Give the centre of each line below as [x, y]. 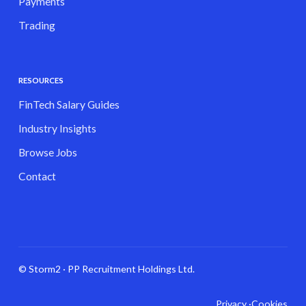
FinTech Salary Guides [69, 105]
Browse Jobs [47, 153]
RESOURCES [41, 81]
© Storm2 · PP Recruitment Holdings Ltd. [107, 269]
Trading [37, 26]
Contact [37, 177]
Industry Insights [57, 129]
